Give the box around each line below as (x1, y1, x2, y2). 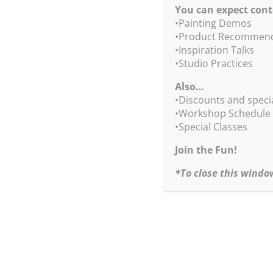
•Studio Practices (174, 57, 253, 70)
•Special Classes (174, 120, 247, 133)
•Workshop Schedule (174, 107, 271, 120)
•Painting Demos (174, 16, 252, 30)
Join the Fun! (174, 143, 237, 157)
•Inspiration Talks (174, 43, 254, 57)
